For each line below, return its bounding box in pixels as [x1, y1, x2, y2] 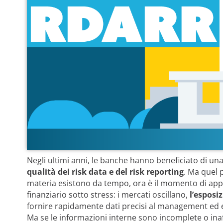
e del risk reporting [109, 166, 184, 177]
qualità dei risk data [26, 166, 107, 177]
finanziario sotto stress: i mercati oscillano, [26, 189, 190, 200]
